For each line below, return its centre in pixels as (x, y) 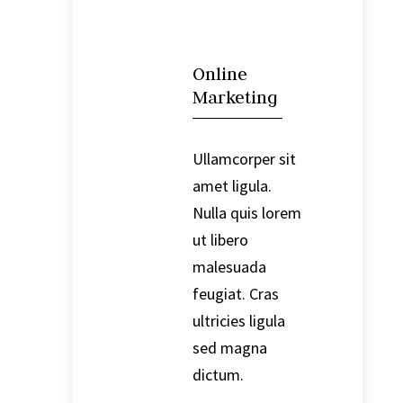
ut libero (220, 240)
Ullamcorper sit (244, 159)
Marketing (235, 97)
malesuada (229, 267)
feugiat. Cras (235, 294)
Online (219, 74)
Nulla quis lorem (246, 213)
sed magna (229, 348)
